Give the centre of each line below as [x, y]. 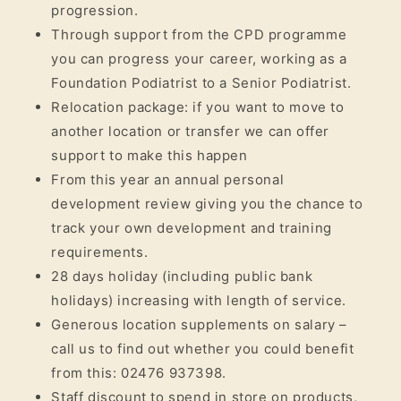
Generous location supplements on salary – [200, 324]
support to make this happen [149, 155]
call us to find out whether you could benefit [203, 348]
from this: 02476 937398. [139, 372]
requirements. [100, 252]
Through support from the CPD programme [199, 34]
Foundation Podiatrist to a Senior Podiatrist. [201, 82]
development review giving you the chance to [207, 203]
